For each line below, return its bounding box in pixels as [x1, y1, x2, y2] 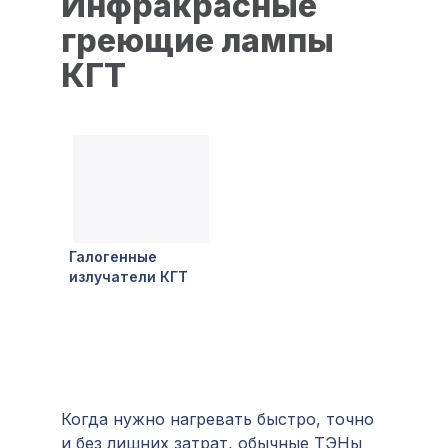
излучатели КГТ [69, 268, 188, 285]
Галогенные [69, 248, 157, 265]
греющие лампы [61, 21, 334, 60]
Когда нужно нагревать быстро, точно [61, 409, 374, 429]
